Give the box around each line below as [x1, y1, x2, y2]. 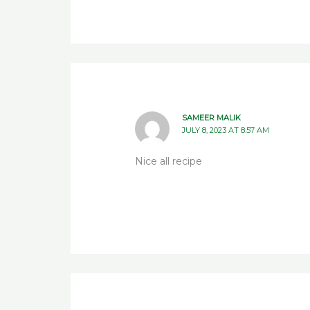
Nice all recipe [135, 155, 203, 168]
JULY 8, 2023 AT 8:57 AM [181, 125, 269, 136]
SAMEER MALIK [181, 113, 241, 123]
